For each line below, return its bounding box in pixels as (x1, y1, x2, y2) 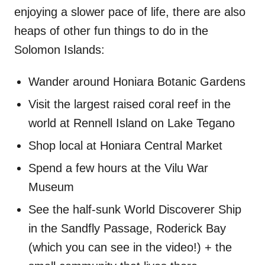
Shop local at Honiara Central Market (28, 138, 222, 152)
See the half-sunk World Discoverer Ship (28, 202, 241, 216)
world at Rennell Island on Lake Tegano (28, 116, 235, 130)
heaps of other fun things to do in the (14, 24, 208, 37)
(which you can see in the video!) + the (28, 240, 232, 254)
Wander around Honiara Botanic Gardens (28, 75, 245, 88)
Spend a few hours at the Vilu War (28, 161, 208, 174)
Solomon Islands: (14, 43, 105, 56)
